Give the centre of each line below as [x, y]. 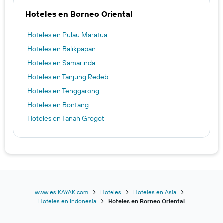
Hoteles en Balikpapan [61, 49]
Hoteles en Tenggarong [63, 90]
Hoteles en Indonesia [67, 201]
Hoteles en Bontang [58, 104]
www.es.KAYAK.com [61, 192]
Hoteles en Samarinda [61, 62]
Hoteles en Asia [155, 192]
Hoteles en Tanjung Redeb [68, 76]
